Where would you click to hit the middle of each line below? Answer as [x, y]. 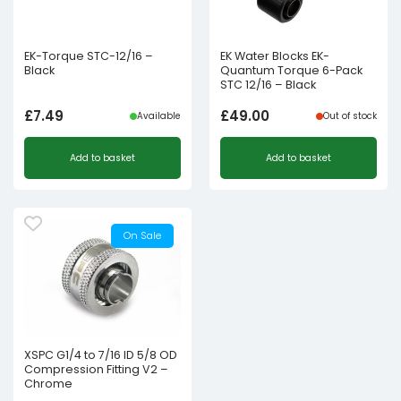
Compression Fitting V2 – [96, 370]
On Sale [142, 235]
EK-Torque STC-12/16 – [89, 56]
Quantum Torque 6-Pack [291, 70]
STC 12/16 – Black [268, 85]
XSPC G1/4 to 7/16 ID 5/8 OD [101, 355]
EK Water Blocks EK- [275, 56]
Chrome [48, 384]
